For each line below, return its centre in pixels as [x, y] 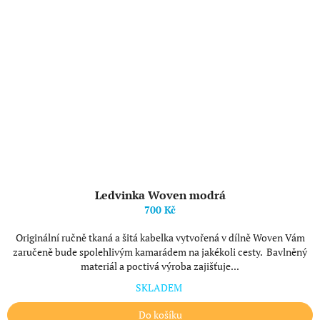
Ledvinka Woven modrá [160, 195]
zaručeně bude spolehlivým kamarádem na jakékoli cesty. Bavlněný [160, 252]
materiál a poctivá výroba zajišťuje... [160, 266]
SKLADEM [160, 287]
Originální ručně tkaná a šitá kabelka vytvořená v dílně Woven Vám [160, 237]
